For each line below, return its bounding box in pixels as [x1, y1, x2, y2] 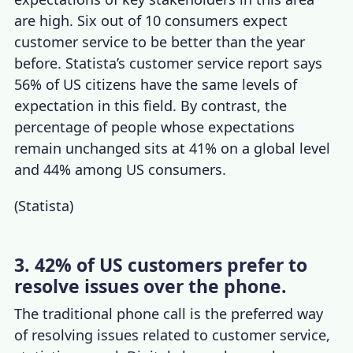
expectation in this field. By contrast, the [14, 96, 288, 116]
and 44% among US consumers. [14, 160, 227, 180]
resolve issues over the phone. [14, 273, 288, 299]
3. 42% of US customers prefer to [14, 251, 308, 277]
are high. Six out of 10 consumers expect [14, 11, 288, 31]
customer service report [129, 54, 290, 73]
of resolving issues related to [14, 325, 209, 344]
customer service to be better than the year [14, 32, 306, 52]
